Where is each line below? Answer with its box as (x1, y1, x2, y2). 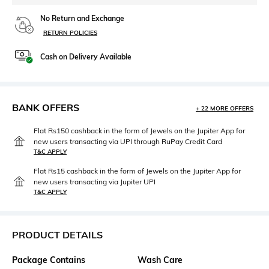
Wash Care (138, 255, 183, 266)
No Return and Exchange (40, 14, 124, 23)
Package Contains (12, 255, 85, 266)
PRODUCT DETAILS (12, 229, 103, 241)
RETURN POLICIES (43, 29, 97, 37)
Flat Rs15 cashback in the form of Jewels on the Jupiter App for (34, 166, 241, 176)
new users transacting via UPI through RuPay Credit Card (34, 137, 222, 147)
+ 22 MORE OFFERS (196, 104, 253, 113)
